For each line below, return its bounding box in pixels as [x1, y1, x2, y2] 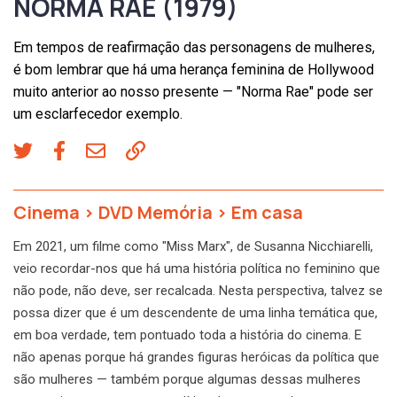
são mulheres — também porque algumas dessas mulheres [13, 370, 361, 387]
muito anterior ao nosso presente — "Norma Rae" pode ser [13, 82, 373, 100]
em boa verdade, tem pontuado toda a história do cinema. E [13, 326, 362, 343]
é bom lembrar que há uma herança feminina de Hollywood [13, 60, 374, 78]
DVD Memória [98, 199, 213, 224]
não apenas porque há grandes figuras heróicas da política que [13, 348, 379, 365]
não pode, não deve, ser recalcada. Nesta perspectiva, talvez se [13, 282, 383, 299]
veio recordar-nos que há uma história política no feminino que [13, 260, 380, 276]
